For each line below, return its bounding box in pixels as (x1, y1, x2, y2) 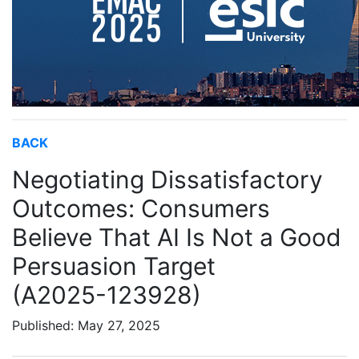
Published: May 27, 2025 (12, 317, 160, 333)
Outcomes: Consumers (12, 194, 270, 223)
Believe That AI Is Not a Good (12, 223, 341, 252)
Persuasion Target (12, 252, 216, 280)
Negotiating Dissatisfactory (12, 165, 323, 194)
